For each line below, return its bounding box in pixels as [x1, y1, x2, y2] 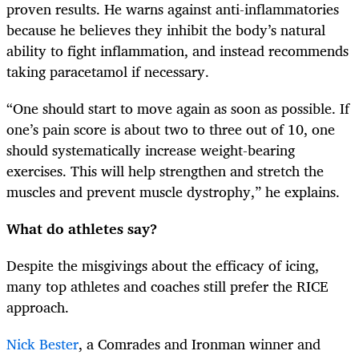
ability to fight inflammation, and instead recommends [6, 38, 349, 63]
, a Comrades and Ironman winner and [79, 332, 321, 357]
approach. [6, 295, 73, 320]
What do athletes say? [6, 216, 157, 240]
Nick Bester [6, 332, 79, 357]
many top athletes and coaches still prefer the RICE [6, 274, 329, 299]
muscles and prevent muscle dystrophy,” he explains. [6, 179, 348, 204]
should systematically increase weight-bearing [6, 137, 295, 162]
